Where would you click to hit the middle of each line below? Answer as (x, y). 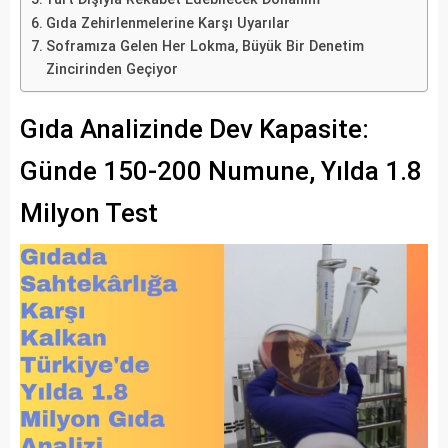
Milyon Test (89, 212)
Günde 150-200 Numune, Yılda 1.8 (221, 170)
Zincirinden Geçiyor (111, 69)
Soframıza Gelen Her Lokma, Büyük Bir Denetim (204, 46)
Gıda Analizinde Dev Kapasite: (194, 128)
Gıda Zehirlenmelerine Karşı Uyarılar (167, 23)
